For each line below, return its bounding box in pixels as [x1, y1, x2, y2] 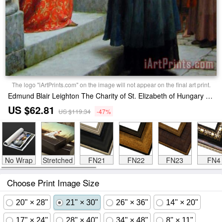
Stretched [43, 155, 73, 165]
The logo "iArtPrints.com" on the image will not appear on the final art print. [11, 80, 211, 89]
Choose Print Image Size [7, 176, 99, 189]
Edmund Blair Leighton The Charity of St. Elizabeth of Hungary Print [206, 91, 213, 101]
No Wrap [4, 155, 33, 165]
